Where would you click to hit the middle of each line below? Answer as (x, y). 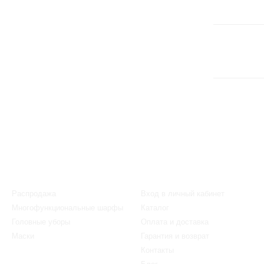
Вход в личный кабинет (183, 194)
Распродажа (34, 194)
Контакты (157, 250)
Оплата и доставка (175, 222)
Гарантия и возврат (175, 236)
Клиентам (161, 178)
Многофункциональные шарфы (67, 208)
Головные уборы (41, 222)
